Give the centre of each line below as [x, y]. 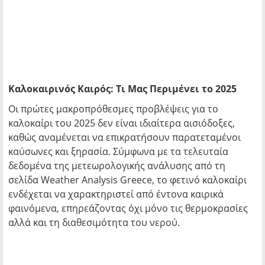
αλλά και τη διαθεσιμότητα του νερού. [94, 223]
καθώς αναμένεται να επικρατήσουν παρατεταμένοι [125, 138]
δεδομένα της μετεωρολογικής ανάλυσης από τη [117, 166]
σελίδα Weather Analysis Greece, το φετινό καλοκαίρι [127, 180]
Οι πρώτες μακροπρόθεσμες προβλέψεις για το [113, 109]
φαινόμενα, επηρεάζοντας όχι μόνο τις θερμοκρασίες [128, 209]
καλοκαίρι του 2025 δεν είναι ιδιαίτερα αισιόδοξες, [122, 123]
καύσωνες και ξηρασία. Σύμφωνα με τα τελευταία [118, 152]
